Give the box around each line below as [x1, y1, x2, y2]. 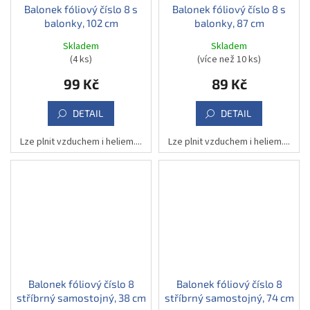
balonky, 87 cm [194, 16, 264, 29]
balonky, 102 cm [44, 16, 118, 29]
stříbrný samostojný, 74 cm [164, 291, 294, 304]
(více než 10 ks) [197, 52, 261, 66]
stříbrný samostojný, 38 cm [16, 291, 146, 304]
